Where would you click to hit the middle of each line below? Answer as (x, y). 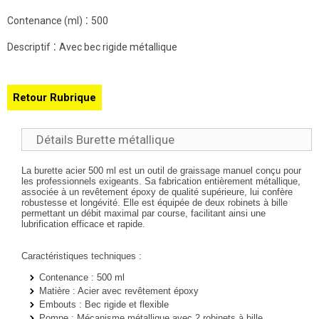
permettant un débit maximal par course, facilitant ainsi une (143, 213)
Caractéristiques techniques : (82, 256)
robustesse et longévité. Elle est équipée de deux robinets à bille (155, 203)
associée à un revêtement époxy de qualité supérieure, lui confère (157, 192)
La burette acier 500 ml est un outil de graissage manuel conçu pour (161, 171)
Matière (54, 291)
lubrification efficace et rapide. (85, 224)
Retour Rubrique (54, 98)
